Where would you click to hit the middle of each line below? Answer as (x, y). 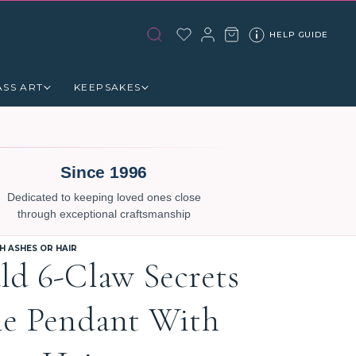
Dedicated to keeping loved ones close (104, 197)
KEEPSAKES (107, 87)
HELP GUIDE (299, 35)
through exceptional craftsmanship (104, 214)
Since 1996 (104, 172)
